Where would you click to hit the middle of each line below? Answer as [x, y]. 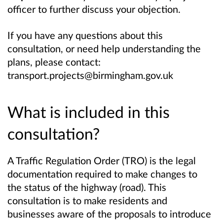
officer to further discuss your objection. [94, 9]
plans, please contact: [54, 61]
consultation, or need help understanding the [104, 48]
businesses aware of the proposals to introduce [109, 213]
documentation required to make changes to [102, 173]
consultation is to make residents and [87, 200]
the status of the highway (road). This [87, 187]
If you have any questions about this [85, 35]
